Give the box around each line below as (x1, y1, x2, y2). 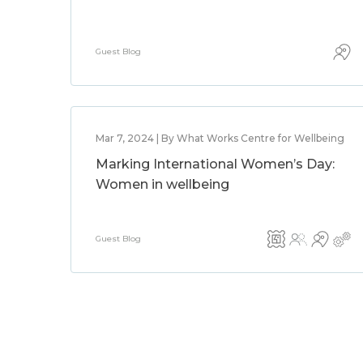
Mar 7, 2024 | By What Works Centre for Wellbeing (96, 132, 344, 144)
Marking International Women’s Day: (96, 156, 335, 172)
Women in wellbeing (96, 177, 229, 192)
